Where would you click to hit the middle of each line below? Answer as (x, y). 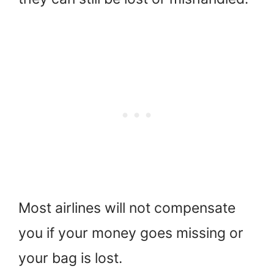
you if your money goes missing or (131, 233)
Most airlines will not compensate (127, 208)
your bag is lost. (70, 258)
